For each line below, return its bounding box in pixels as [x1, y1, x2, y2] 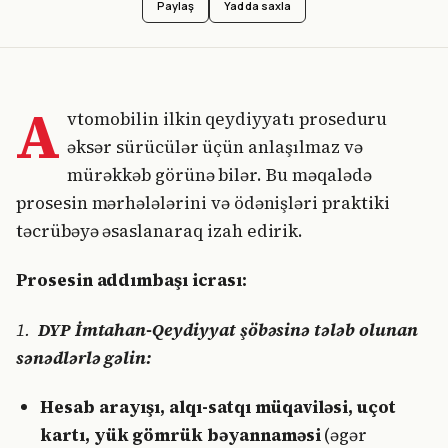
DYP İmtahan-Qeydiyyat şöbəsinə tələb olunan [37, 317, 418, 342]
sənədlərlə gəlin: [16, 345, 152, 370]
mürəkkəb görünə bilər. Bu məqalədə [67, 163, 372, 187]
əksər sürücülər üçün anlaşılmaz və [67, 135, 363, 159]
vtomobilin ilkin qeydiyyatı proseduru [67, 107, 388, 131]
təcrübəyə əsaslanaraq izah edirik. [16, 219, 304, 243]
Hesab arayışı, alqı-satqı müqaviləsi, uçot [40, 394, 396, 419]
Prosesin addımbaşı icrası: [16, 268, 247, 293]
